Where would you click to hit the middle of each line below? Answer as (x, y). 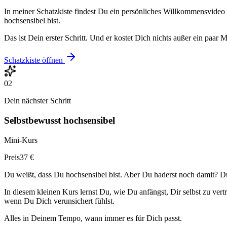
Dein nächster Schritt (37, 101)
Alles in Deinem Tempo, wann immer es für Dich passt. (93, 218)
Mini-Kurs (21, 140)
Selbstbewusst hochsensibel (60, 120)
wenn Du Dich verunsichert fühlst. (59, 201)
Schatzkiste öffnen (33, 60)
